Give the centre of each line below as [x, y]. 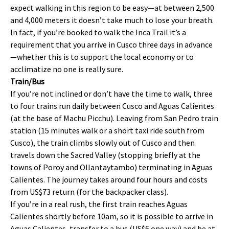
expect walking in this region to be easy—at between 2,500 [112, 8]
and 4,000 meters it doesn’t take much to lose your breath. [112, 20]
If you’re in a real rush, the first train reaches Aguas [99, 204]
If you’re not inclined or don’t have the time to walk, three [111, 94]
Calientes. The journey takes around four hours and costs [109, 179]
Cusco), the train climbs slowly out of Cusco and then [102, 143]
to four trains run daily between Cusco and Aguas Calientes [112, 106]
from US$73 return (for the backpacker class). [89, 192]
